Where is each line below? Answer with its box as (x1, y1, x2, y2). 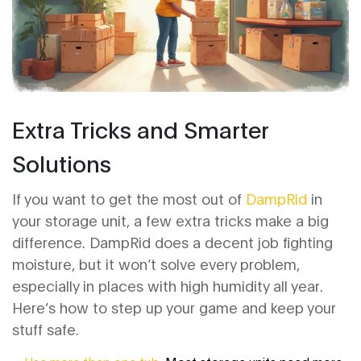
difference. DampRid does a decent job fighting (12, 232, 333, 252)
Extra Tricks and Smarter (12, 114, 268, 144)
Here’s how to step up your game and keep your (12, 297, 336, 317)
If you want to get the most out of (12, 189, 246, 209)
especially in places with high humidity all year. (12, 276, 323, 296)
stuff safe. (12, 319, 79, 339)
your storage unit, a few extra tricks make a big (12, 210, 329, 230)
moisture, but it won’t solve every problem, (12, 254, 300, 274)
